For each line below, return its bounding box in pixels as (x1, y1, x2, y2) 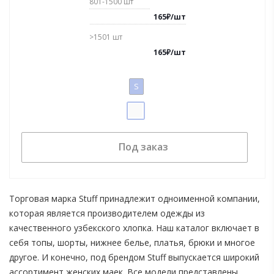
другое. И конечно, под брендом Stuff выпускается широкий (9, 251, 259, 264)
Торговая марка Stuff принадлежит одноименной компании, (9, 193, 260, 205)
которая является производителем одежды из (9, 207, 205, 220)
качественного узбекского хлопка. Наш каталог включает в (9, 222, 259, 234)
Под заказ (118, 140, 168, 154)
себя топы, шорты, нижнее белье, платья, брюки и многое (9, 237, 255, 249)
